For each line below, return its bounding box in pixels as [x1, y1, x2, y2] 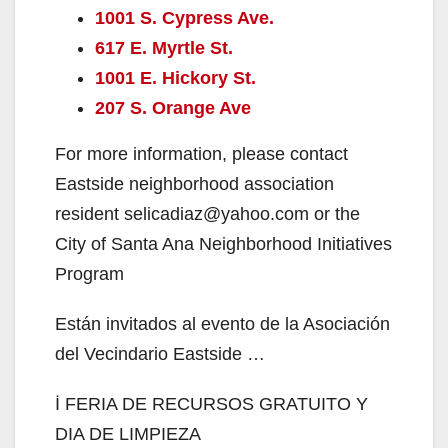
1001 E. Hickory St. [95, 67, 256, 88]
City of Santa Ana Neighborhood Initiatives [55, 233, 392, 254]
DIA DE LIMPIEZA [55, 423, 201, 444]
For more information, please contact [55, 143, 348, 164]
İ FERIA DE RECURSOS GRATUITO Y [55, 393, 368, 414]
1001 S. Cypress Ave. [95, 7, 274, 28]
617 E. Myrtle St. [95, 37, 233, 58]
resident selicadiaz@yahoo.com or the [55, 203, 360, 224]
